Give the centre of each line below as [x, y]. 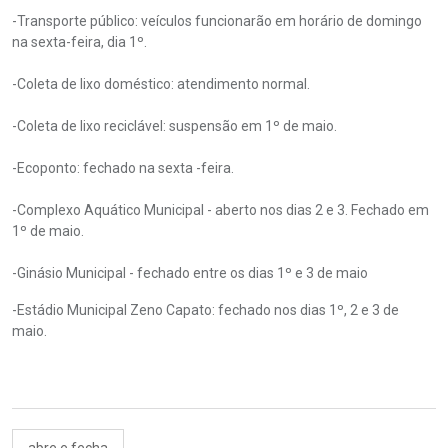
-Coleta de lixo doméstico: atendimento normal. [162, 84]
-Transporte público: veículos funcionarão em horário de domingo [217, 21]
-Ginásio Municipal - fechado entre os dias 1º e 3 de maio [193, 273]
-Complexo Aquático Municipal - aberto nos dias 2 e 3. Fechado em [220, 210]
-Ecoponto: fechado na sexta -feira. [123, 168]
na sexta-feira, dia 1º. [79, 42]
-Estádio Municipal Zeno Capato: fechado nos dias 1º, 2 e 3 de [205, 310]
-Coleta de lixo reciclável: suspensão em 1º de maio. [174, 126]
